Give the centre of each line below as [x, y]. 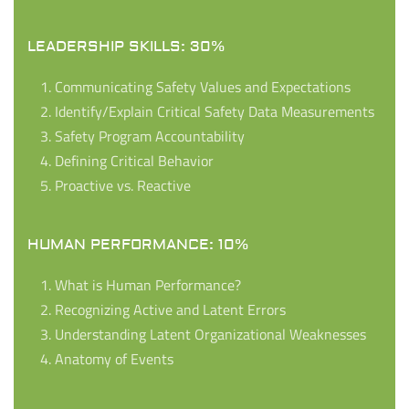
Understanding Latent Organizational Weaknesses [210, 335]
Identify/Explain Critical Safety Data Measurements [215, 112]
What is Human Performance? [148, 285]
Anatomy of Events [114, 359]
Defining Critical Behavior [134, 161]
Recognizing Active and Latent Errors [170, 310]
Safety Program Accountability [150, 136]
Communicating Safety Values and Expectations [203, 87]
